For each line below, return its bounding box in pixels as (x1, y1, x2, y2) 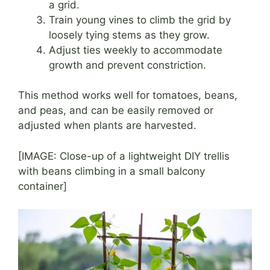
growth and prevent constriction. (49, 58, 206, 71)
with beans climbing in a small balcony (18, 165, 205, 177)
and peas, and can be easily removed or (18, 104, 213, 117)
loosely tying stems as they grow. (49, 28, 210, 41)
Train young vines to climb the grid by (49, 13, 231, 26)
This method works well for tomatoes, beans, (18, 89, 237, 102)
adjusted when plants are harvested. (18, 119, 196, 132)
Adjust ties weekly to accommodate (49, 43, 222, 56)
